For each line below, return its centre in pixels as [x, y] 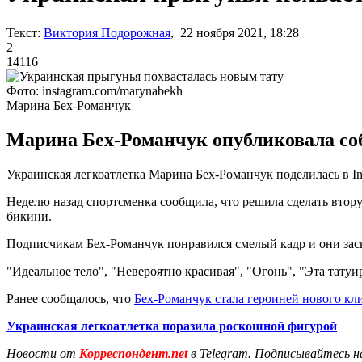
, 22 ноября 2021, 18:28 [235, 32]
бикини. [29, 216]
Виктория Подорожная [107, 32]
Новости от [41, 353]
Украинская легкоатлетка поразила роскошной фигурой [172, 326]
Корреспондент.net [133, 353]
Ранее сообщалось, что [70, 298]
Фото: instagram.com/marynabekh [95, 90]
